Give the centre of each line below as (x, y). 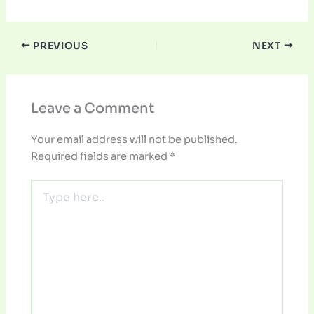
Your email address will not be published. (135, 139)
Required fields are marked (101, 156)
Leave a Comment (93, 109)
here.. (45, 200)
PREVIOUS (59, 46)
